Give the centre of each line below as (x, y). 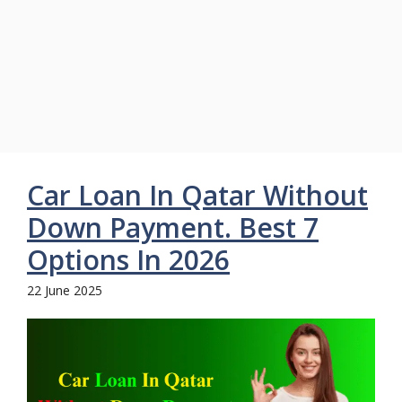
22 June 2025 (65, 290)
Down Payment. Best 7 (173, 227)
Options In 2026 (128, 260)
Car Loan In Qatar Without (197, 195)
